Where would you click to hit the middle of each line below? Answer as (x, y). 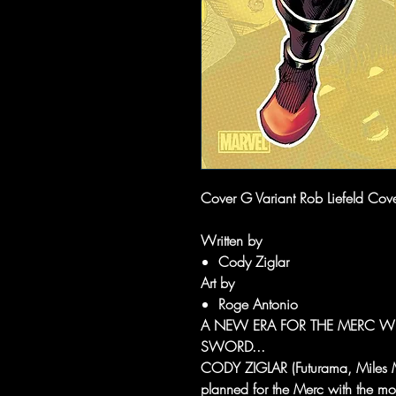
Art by (217, 283)
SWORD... (233, 346)
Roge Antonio (258, 304)
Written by (231, 240)
